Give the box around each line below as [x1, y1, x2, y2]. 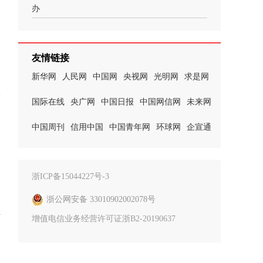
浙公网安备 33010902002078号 [46, 195, 156, 204]
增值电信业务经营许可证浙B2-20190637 [32, 214, 176, 223]
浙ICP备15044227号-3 [32, 172, 109, 181]
